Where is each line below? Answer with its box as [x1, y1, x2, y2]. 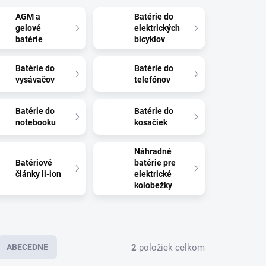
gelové [15, 23, 42, 33]
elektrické [134, 169, 172, 179]
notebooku [15, 118, 56, 127]
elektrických [134, 23, 180, 33]
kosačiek [134, 118, 168, 127]
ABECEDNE [7, 242, 48, 252]
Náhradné [134, 147, 172, 156]
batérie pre [134, 158, 176, 167]
